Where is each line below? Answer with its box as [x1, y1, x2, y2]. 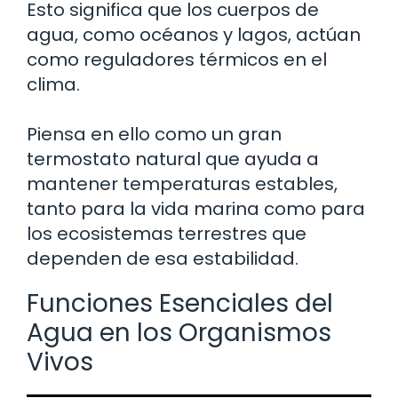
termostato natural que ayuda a [27, 146, 319, 171]
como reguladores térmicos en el [27, 46, 327, 72]
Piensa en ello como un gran [27, 121, 282, 147]
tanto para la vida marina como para [27, 195, 365, 221]
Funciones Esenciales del [27, 285, 333, 321]
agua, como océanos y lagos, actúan [27, 21, 361, 47]
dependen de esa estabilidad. [27, 245, 298, 271]
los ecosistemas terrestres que [27, 220, 306, 246]
